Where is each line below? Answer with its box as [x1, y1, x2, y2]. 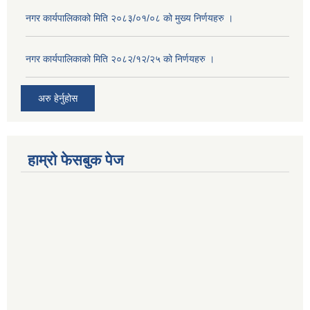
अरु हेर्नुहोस [38, 92, 77, 104]
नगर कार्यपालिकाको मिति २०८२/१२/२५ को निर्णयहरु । [26, 53, 215, 65]
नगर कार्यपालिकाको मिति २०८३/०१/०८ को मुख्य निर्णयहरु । [26, 12, 233, 24]
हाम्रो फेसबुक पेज [28, 151, 123, 169]
